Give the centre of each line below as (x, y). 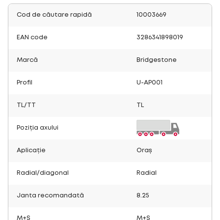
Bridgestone (157, 60)
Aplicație (31, 150)
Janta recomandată (50, 195)
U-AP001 (150, 82)
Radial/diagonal (43, 173)
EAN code (32, 37)
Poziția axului (38, 128)
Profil (25, 82)
